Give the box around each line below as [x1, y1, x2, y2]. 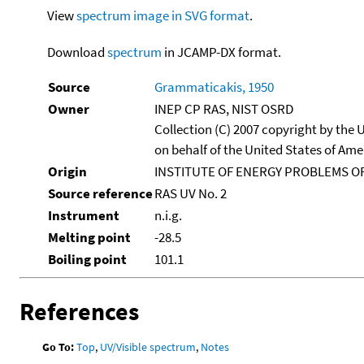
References [19, 296, 139, 327]
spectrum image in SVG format [76, 6, 249, 24]
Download [46, 42, 107, 61]
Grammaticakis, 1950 [154, 77, 274, 96]
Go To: [42, 340, 75, 355]
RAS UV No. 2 [154, 184, 227, 202]
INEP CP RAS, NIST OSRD [154, 99, 293, 118]
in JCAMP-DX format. [161, 42, 281, 61]
